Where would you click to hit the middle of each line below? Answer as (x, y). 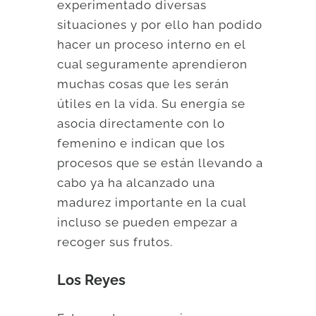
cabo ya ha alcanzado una (136, 183)
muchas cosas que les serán (144, 84)
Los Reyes (92, 280)
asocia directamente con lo (141, 124)
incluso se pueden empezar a (148, 223)
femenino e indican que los (141, 144)
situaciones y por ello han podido (160, 25)
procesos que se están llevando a (160, 163)
